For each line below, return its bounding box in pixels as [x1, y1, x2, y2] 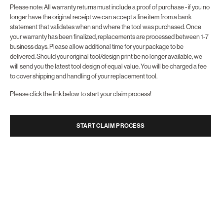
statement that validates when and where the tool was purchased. [10, 23, 186, 31]
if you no [187, 3, 210, 11]
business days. [10, 43, 49, 50]
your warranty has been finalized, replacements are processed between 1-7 [10, 33, 209, 40]
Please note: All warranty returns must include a [10, 3, 137, 11]
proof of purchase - [137, 3, 187, 11]
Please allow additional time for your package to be [49, 43, 184, 50]
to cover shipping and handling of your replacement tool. [10, 73, 157, 80]
